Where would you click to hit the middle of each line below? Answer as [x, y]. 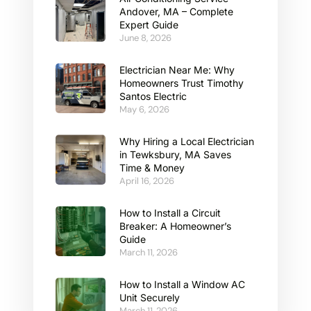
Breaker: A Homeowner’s [175, 226]
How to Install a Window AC [182, 285]
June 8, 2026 [145, 38]
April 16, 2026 [147, 181]
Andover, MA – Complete [176, 12]
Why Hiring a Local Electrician [187, 142]
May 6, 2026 [144, 110]
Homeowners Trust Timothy [182, 83]
